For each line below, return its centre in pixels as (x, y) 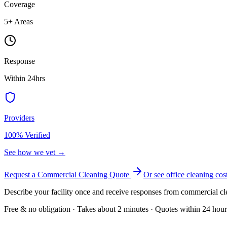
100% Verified (27, 135)
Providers (19, 118)
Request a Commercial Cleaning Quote (68, 174)
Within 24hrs (25, 78)
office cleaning (190, 174)
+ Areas (21, 21)
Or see (155, 174)
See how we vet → (35, 152)
